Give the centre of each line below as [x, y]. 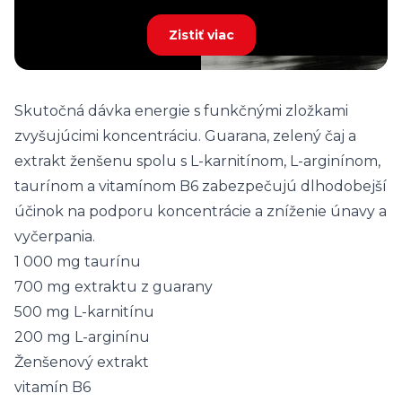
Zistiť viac [201, 35]
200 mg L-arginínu [82, 337]
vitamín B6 [52, 387]
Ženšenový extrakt [82, 362]
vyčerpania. [55, 236]
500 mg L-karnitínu [84, 312]
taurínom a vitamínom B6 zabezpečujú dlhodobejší [201, 186]
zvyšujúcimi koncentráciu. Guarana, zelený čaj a [185, 136]
